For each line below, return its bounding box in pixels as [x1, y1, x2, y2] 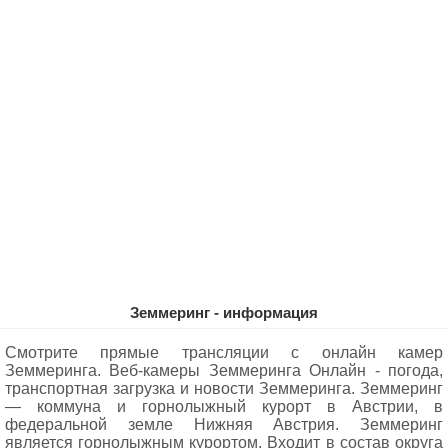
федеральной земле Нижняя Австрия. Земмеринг [5, 416, 443, 433]
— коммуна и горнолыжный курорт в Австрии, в [5, 398, 443, 415]
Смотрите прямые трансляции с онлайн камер [5, 344, 443, 361]
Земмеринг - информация [130, 304, 318, 321]
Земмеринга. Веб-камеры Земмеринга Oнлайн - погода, [5, 362, 443, 379]
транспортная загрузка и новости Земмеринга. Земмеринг [5, 380, 443, 397]
